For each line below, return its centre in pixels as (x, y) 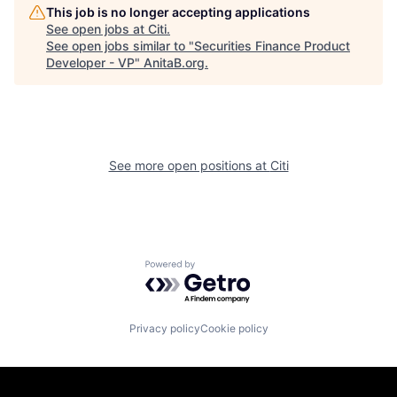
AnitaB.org (174, 62)
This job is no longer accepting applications (178, 12)
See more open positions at (189, 165)
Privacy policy (164, 328)
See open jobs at (97, 29)
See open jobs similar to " (120, 46)
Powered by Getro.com (222, 269)
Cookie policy (234, 328)
